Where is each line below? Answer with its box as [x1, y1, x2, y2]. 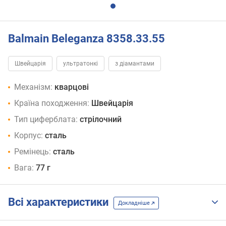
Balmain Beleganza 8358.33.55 [8, 32, 165, 45]
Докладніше [118, 199, 151, 206]
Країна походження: [14, 98, 89, 108]
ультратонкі [63, 60, 98, 68]
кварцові [54, 82, 89, 92]
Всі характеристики [8, 196, 114, 209]
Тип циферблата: [14, 115, 78, 125]
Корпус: [14, 131, 43, 141]
